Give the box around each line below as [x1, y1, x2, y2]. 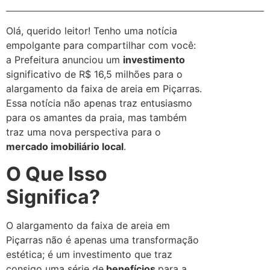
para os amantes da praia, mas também [6, 111, 187, 124]
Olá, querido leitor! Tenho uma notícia [6, 25, 177, 37]
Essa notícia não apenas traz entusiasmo [6, 97, 192, 110]
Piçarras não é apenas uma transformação [6, 233, 199, 246]
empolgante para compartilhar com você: [6, 39, 196, 52]
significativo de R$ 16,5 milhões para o [6, 68, 183, 81]
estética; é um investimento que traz [6, 248, 172, 260]
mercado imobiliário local [6, 140, 124, 153]
